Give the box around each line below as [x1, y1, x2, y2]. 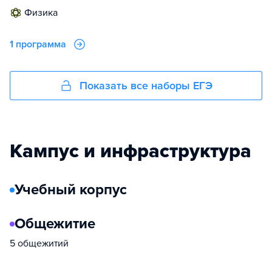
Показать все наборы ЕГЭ [79, 79, 212, 93]
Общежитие [15, 215, 95, 233]
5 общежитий [10, 237, 69, 250]
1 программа [10, 38, 66, 51]
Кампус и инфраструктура [10, 140, 251, 163]
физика [32, 7, 58, 19]
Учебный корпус [15, 181, 127, 199]
